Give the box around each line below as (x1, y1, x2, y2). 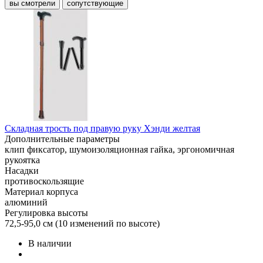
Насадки (5, 166, 39, 176)
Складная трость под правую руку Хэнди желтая (5, 123, 200, 133)
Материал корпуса (5, 187, 78, 197)
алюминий (5, 197, 48, 207)
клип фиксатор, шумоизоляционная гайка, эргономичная (5, 144, 234, 154)
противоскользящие (5, 176, 84, 186)
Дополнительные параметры (5, 134, 120, 144)
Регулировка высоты (5, 208, 88, 218)
